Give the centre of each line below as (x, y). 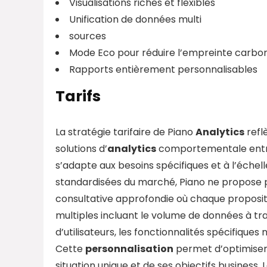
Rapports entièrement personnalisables (163, 69)
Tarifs (78, 96)
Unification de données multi (135, 19)
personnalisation (129, 249)
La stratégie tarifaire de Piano (125, 132)
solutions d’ (81, 148)
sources (88, 36)
